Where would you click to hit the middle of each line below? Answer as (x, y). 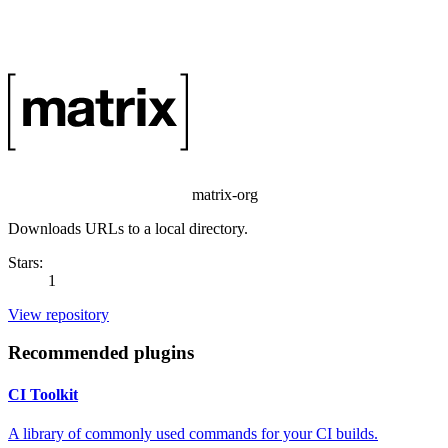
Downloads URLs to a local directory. (128, 228)
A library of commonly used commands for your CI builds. (193, 433)
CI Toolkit (43, 394)
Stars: (25, 262)
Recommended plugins (101, 353)
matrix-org (223, 194)
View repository (58, 314)
